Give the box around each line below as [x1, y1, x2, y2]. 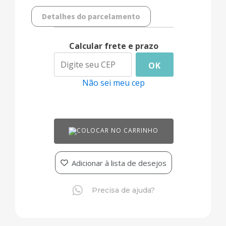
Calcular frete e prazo [69, 40, 158, 52]
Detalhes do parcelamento [42, 11, 140, 22]
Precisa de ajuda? [92, 185, 155, 195]
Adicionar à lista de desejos [72, 157, 166, 168]
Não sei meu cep [82, 77, 145, 89]
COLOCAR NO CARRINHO [77, 126, 158, 135]
